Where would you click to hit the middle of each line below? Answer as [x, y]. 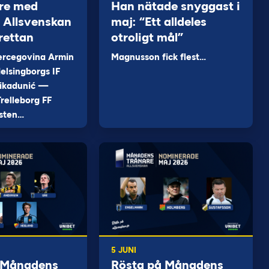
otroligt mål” [147, 37]
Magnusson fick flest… [159, 57]
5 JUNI [124, 250]
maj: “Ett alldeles [159, 22]
